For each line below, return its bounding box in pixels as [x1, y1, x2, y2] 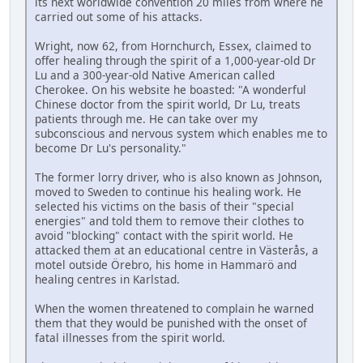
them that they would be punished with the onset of [35, 314, 307, 331]
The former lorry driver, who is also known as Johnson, [35, 169, 322, 185]
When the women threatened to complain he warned [35, 300, 314, 316]
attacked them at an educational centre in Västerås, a [35, 241, 318, 258]
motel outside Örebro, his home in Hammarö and [35, 256, 297, 272]
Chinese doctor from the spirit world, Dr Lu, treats [35, 96, 301, 112]
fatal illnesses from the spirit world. [35, 329, 225, 345]
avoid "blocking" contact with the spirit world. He [35, 227, 293, 243]
